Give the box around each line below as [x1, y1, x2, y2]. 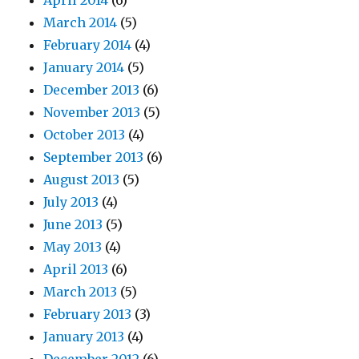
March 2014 [43, 14, 118, 31]
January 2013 [43, 329, 125, 345]
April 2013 [43, 261, 109, 278]
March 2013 [43, 284, 118, 301]
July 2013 [43, 194, 99, 211]
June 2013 [43, 216, 103, 233]
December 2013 [43, 82, 140, 99]
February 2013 [43, 306, 132, 323]
